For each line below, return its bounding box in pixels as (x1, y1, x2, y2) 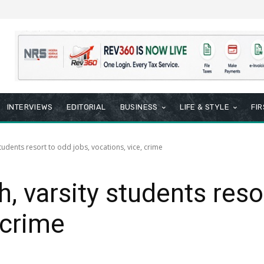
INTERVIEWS (7, 103, 53, 112)
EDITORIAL (67, 103, 106, 112)
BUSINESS (120, 103, 158, 112)
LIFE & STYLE (180, 103, 230, 112)
